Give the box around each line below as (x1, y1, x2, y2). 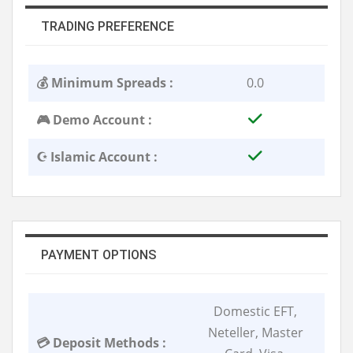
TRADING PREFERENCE (41, 18, 174, 34)
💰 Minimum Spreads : (36, 73, 173, 91)
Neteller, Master (207, 323, 303, 341)
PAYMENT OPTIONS (41, 247, 156, 262)
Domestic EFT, (214, 302, 297, 320)
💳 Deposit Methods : (36, 333, 166, 351)
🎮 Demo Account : (36, 110, 152, 128)
